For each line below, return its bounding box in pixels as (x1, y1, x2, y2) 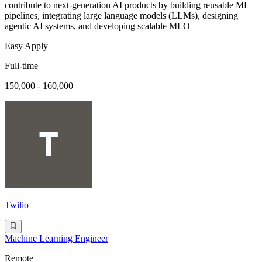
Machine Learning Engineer (5, 233, 108, 243)
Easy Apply (5, 41, 48, 51)
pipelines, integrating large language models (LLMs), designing (5, 11, 238, 21)
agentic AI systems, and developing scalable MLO (5, 21, 190, 32)
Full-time (5, 61, 38, 71)
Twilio (5, 200, 29, 211)
